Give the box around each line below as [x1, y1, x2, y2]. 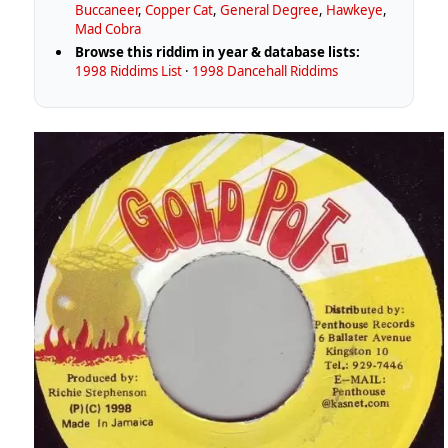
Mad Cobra [75, 20, 142, 39]
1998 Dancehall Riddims [192, 61, 339, 80]
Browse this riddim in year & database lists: [75, 42, 361, 61]
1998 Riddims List [75, 61, 183, 80]
